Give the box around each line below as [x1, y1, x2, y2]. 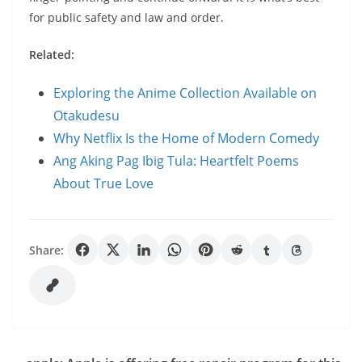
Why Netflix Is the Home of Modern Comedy [53, 129, 319, 147]
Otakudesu [53, 107, 120, 124]
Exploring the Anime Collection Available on [53, 84, 317, 102]
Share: [29, 242, 64, 258]
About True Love [53, 175, 154, 192]
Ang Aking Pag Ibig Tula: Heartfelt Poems [53, 152, 299, 170]
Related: [29, 47, 74, 62]
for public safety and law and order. [29, 10, 224, 25]
